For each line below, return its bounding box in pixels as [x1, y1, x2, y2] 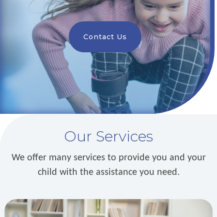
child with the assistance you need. [37, 167, 180, 177]
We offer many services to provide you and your [11, 153, 206, 163]
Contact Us [83, 32, 127, 41]
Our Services [64, 127, 153, 145]
